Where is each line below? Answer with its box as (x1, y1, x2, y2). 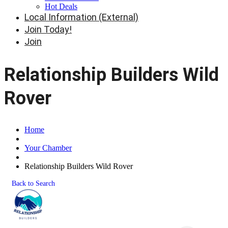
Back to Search (12, 179, 55, 187)
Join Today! (24, 24, 72, 35)
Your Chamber (24, 143, 72, 152)
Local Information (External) (24, 12, 138, 22)
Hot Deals (45, 2, 77, 11)
